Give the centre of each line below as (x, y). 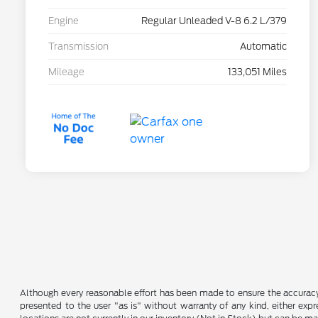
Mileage (66, 72)
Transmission (78, 47)
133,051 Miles (257, 72)
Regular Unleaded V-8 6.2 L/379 (214, 21)
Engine (64, 21)
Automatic (263, 47)
